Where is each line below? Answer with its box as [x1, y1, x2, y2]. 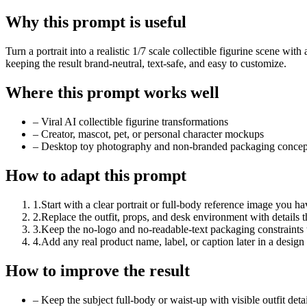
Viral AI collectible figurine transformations [41, 116, 228, 128]
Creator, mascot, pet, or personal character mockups [41, 128, 264, 140]
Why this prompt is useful [5, 13, 186, 32]
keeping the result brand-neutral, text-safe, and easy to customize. [5, 58, 286, 70]
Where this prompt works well [5, 84, 219, 102]
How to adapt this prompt [5, 166, 186, 184]
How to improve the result [5, 261, 190, 280]
